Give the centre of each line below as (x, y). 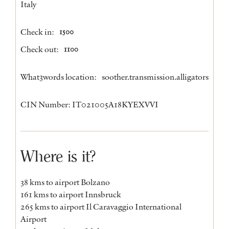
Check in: (37, 31)
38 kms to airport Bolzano (65, 182)
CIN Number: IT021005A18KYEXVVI (89, 104)
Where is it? (58, 156)
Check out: (40, 49)
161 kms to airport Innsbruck (71, 194)
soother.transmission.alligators (155, 76)
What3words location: (59, 76)
